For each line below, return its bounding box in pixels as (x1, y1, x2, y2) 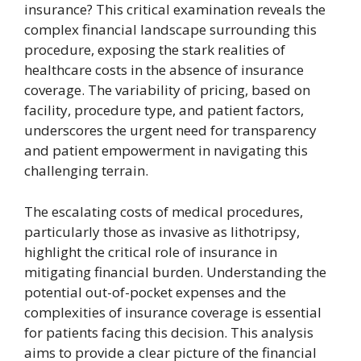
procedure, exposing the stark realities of (24, 40, 285, 59)
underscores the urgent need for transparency (24, 121, 317, 139)
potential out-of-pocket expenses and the (24, 282, 286, 301)
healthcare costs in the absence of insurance (24, 60, 304, 79)
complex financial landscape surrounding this (24, 20, 317, 39)
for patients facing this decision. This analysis (24, 322, 313, 342)
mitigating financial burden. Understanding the (24, 262, 326, 281)
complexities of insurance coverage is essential (24, 302, 322, 322)
